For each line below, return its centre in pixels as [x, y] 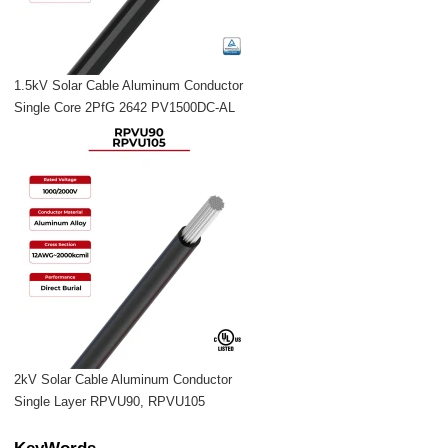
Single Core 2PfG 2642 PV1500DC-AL [125, 108]
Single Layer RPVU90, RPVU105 [110, 402]
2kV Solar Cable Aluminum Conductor [123, 380]
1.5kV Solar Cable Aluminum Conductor [129, 86]
